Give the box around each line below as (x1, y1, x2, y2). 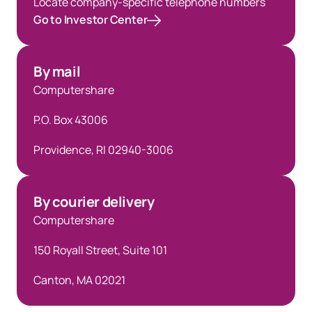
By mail (33, 62, 81, 81)
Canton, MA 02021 (33, 272, 125, 288)
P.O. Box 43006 (33, 112, 108, 127)
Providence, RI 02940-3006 (33, 142, 173, 157)
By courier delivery (33, 192, 155, 211)
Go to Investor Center (33, 12, 148, 27)
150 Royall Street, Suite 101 (33, 242, 167, 258)
